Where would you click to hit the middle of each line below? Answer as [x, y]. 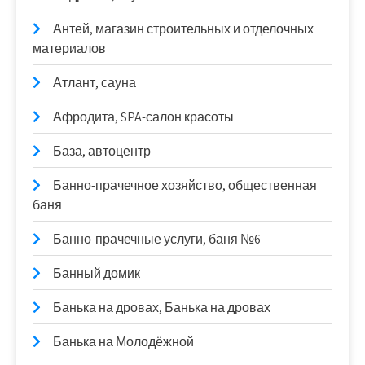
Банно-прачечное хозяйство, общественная [185, 186]
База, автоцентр [102, 152]
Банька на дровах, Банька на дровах [162, 308]
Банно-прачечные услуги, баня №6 [157, 240]
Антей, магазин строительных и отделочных [183, 29]
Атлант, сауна [95, 83]
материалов [69, 49]
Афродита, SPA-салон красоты [143, 117]
